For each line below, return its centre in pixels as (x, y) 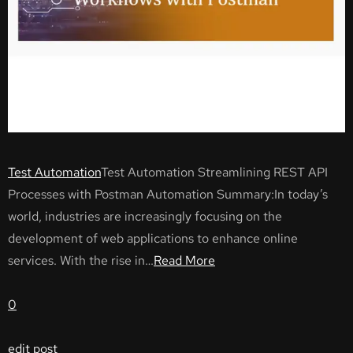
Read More (184, 260)
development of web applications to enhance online (153, 238)
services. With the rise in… (81, 260)
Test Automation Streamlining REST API (214, 172)
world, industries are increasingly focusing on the (145, 216)
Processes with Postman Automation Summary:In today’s (168, 194)
